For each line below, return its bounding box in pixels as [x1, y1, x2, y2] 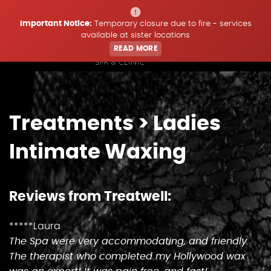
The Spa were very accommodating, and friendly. [9, 237, 249, 247]
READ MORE [114, 45, 157, 53]
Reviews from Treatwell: [9, 190, 171, 204]
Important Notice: [19, 19, 92, 28]
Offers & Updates [94, 204, 177, 214]
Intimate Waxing [9, 142, 186, 163]
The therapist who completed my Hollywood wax [9, 252, 246, 262]
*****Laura [9, 221, 60, 232]
